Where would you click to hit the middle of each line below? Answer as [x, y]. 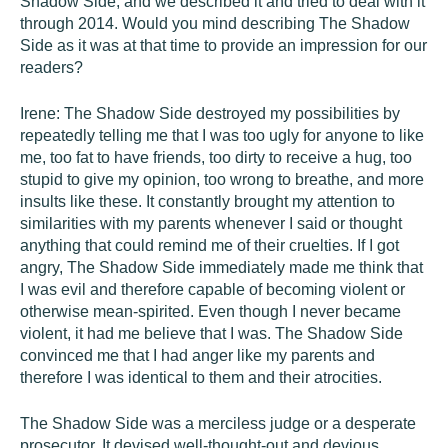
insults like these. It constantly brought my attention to [207, 201]
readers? [51, 67]
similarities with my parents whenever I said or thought [211, 223]
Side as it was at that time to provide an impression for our [223, 45]
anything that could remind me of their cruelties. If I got [209, 245]
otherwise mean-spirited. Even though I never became [210, 311]
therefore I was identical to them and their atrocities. [201, 377]
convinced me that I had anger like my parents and [197, 355]
